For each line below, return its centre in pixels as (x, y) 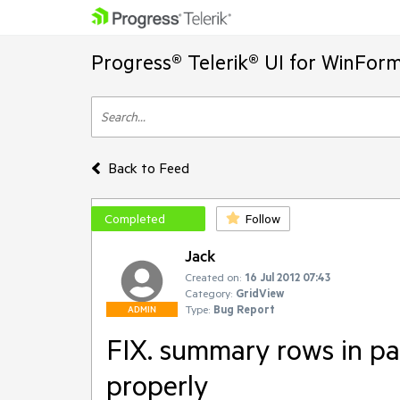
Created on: (213, 277)
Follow (263, 219)
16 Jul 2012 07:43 (287, 277)
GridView (260, 293)
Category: (208, 293)
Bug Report (244, 309)
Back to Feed (148, 168)
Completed (135, 219)
